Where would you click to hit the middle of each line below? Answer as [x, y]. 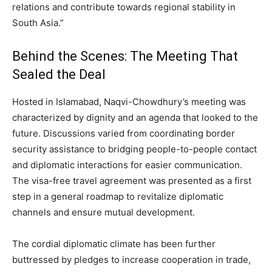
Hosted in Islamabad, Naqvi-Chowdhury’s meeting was [129, 102]
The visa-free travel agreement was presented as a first [132, 181]
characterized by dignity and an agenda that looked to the [135, 118]
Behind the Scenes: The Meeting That [125, 56]
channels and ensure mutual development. [104, 212]
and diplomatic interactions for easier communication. [127, 165]
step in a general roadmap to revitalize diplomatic [118, 197]
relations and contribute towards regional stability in [124, 7]
